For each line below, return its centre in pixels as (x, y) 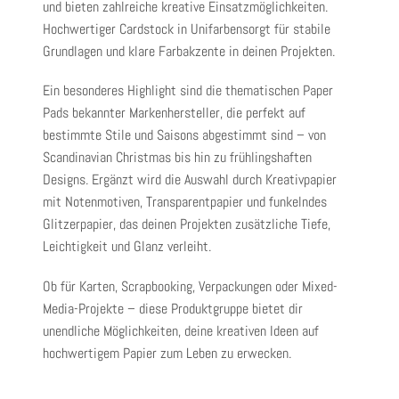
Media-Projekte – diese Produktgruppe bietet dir (173, 308)
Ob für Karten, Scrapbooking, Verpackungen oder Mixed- (190, 286)
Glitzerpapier (78, 224)
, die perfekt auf (263, 113)
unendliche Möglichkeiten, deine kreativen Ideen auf (181, 330)
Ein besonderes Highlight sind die (134, 91)
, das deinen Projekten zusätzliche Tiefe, (222, 224)
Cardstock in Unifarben (181, 28)
